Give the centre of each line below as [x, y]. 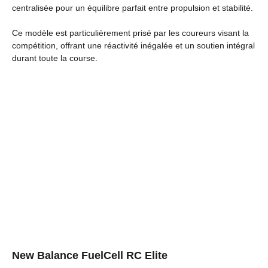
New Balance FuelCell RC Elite [90, 255]
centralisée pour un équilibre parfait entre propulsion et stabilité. [133, 7]
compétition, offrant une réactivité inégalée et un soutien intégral [133, 45]
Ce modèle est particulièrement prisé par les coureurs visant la [130, 33]
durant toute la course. [55, 58]
